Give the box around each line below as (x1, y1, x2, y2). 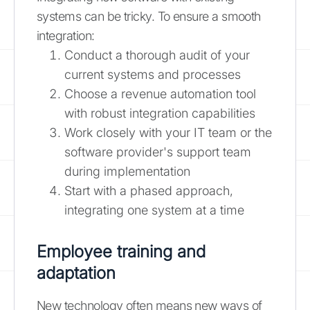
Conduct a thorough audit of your (64, 47, 250, 62)
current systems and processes (64, 66, 241, 82)
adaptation (37, 262, 116, 283)
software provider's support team (64, 144, 251, 159)
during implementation (64, 163, 190, 179)
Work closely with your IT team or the (64, 125, 272, 140)
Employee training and (37, 241, 206, 262)
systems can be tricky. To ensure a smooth (37, 8, 261, 24)
